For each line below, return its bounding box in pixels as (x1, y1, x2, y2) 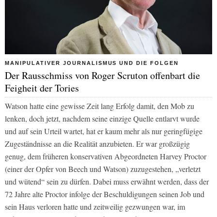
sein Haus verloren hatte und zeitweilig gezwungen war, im (5, 201, 185, 212)
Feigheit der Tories (5, 81, 79, 95)
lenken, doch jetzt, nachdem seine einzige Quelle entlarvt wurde (5, 113, 200, 124)
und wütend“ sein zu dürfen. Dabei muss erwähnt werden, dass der (5, 176, 209, 187)
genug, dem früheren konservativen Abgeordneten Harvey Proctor (5, 151, 206, 162)
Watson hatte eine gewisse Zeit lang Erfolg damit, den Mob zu (5, 101, 194, 111)
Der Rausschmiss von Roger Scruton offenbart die (5, 69, 200, 82)
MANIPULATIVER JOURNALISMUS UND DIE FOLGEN (5, 60, 179, 66)
